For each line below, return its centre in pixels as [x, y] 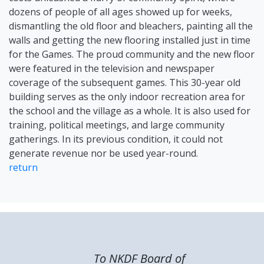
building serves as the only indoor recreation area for [127, 97]
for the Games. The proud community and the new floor [132, 54]
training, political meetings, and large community [117, 125]
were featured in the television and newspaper [112, 68]
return [23, 167]
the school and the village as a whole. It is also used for [130, 111]
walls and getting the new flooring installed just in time [130, 40]
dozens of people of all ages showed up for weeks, [121, 12]
